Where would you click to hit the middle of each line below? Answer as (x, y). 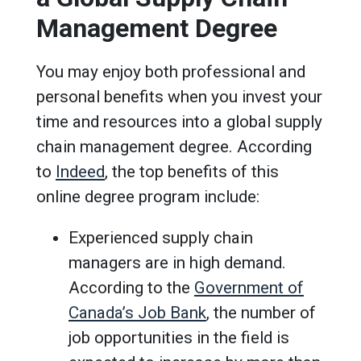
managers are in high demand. (177, 262)
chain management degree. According (174, 146)
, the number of (261, 312)
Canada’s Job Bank (137, 312)
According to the (131, 287)
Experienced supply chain (161, 237)
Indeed (80, 171)
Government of (249, 287)
